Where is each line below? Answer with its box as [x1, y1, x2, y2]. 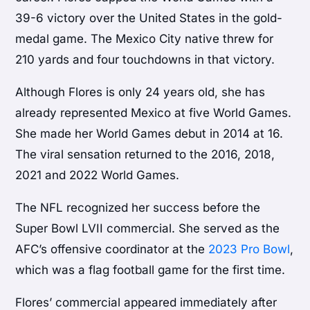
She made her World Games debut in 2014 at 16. [15, 126, 284, 140]
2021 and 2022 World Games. [15, 167, 180, 182]
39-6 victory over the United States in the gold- [15, 10, 283, 25]
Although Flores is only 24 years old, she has [15, 84, 266, 99]
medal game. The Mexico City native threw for [15, 31, 274, 46]
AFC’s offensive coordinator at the [15, 241, 209, 256]
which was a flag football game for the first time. [15, 262, 286, 277]
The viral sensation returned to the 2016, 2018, [15, 147, 275, 161]
